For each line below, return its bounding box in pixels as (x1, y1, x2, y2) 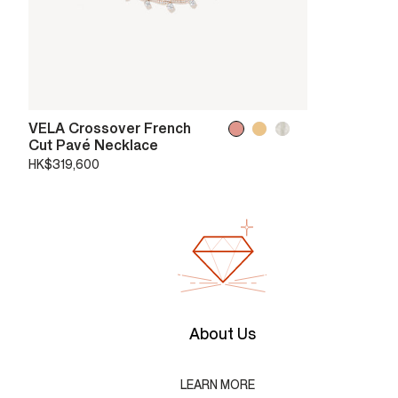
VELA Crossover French (28, 119, 191, 139)
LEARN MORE (180, 377, 255, 394)
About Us (188, 323, 256, 346)
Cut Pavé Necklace (28, 136, 158, 156)
